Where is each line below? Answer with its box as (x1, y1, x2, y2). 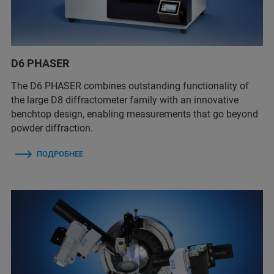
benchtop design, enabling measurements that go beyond (11, 108, 258, 120)
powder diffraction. (11, 122, 93, 134)
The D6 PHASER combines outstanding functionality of (11, 80, 249, 92)
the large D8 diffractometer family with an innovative (11, 94, 239, 106)
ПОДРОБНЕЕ (37, 149, 83, 158)
